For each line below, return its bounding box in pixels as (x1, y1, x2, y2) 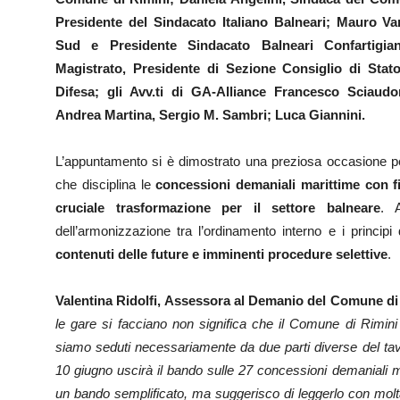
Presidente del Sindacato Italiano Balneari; (55, 14, 337, 29)
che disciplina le (55, 177, 156, 192)
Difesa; (55, 84, 107, 99)
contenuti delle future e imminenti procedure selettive (55, 246, 387, 262)
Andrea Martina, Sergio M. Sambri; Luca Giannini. (55, 107, 365, 122)
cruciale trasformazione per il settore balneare (55, 200, 380, 215)
